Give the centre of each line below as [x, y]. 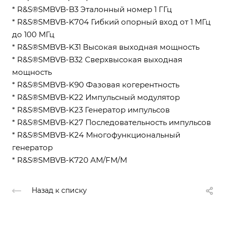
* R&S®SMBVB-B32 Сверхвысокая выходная [97, 60]
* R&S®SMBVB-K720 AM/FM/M [70, 160]
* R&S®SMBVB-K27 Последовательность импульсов [111, 122]
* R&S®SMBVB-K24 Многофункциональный [96, 135]
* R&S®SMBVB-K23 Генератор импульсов [91, 110]
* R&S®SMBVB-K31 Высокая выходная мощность [106, 47]
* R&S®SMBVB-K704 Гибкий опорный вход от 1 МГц [111, 22]
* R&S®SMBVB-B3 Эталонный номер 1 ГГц [92, 9]
